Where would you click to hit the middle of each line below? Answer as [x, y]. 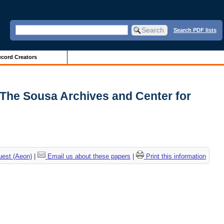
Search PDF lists [195, 30]
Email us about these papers [88, 156]
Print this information [175, 156]
